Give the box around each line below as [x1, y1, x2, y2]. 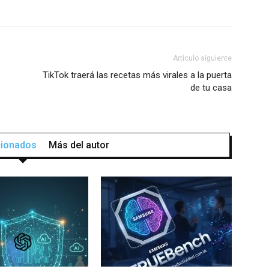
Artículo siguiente [173, 53, 232, 62]
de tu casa [190, 82, 232, 93]
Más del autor [49, 139, 109, 151]
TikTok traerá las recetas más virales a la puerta [43, 69, 232, 80]
